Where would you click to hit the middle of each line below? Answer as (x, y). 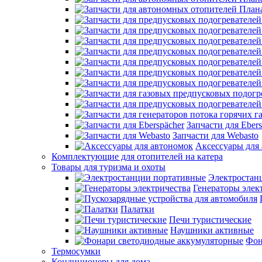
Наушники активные (212, 230)
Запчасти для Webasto (216, 136)
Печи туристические (210, 220)
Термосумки (76, 251)
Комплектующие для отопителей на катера (137, 157)
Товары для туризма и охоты (108, 167)
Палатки (137, 209)
